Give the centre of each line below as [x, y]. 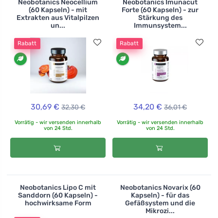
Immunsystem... [160, 26]
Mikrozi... [160, 211]
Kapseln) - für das [160, 195]
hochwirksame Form [58, 203]
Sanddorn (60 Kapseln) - [58, 195]
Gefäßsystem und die [160, 203]
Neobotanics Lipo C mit [58, 187]
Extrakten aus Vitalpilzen [58, 18]
